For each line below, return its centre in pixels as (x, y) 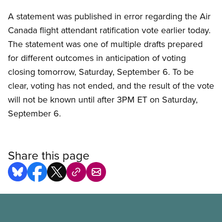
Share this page (49, 155)
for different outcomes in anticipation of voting (97, 58)
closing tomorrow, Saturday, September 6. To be (101, 72)
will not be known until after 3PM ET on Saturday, (103, 100)
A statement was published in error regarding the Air (109, 16)
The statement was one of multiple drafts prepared (105, 44)
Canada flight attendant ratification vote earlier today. (109, 30)
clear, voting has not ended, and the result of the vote (111, 86)
